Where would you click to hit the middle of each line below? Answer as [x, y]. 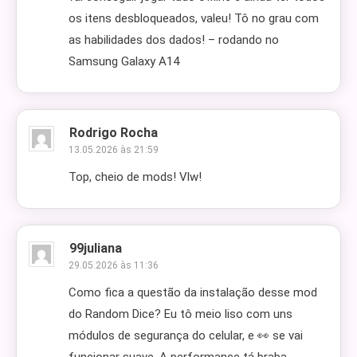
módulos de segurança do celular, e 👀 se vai [186, 335]
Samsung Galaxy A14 [124, 61]
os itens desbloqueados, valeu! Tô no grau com [194, 18]
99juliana [96, 248]
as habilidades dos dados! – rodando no [174, 40]
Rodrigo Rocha [114, 133]
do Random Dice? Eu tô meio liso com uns [180, 314]
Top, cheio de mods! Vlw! [135, 177]
